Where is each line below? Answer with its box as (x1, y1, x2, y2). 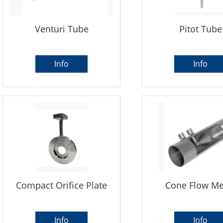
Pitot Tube (179, 23, 222, 35)
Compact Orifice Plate (16, 179, 108, 192)
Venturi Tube (34, 23, 89, 35)
